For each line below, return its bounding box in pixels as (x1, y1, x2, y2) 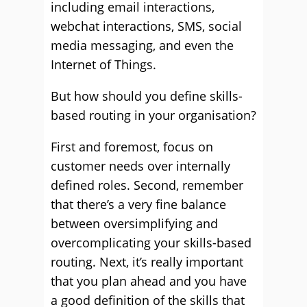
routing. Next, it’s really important (51, 254, 243, 270)
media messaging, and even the (51, 37, 234, 53)
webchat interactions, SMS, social (51, 18, 242, 34)
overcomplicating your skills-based (51, 234, 251, 251)
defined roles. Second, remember (51, 177, 243, 193)
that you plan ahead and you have (51, 273, 247, 289)
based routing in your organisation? (51, 107, 256, 123)
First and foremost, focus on (51, 138, 213, 155)
